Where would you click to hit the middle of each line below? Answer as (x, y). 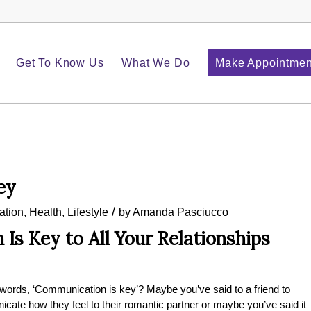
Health (45, 212)
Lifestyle (88, 212)
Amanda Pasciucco (180, 212)
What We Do (156, 63)
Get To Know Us (60, 63)
